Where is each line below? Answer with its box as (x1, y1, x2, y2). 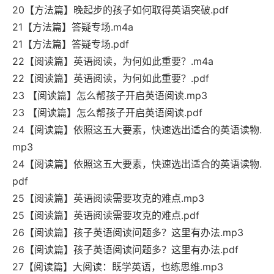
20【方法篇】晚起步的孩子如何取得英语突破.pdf (12, 4, 229, 17)
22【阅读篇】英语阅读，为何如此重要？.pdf (12, 72, 209, 85)
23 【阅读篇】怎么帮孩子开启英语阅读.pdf (12, 106, 202, 119)
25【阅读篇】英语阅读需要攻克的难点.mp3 (12, 192, 204, 205)
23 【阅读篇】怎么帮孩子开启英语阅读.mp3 (12, 89, 207, 102)
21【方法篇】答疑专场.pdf (12, 38, 129, 51)
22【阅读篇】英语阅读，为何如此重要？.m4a (12, 55, 213, 68)
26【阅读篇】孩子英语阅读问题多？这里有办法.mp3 (12, 226, 243, 239)
